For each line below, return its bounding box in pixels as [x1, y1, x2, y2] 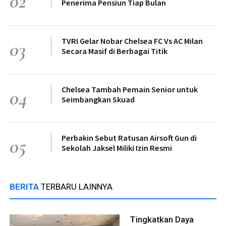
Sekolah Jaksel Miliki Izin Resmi [62, 143, 172, 153]
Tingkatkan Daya [130, 214, 194, 225]
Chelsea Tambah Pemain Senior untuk [62, 84, 198, 95]
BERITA [10, 182, 41, 192]
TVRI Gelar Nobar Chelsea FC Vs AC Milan [62, 36, 203, 46]
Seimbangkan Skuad [62, 94, 135, 105]
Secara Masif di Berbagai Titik [62, 46, 167, 56]
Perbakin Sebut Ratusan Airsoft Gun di [62, 133, 197, 143]
